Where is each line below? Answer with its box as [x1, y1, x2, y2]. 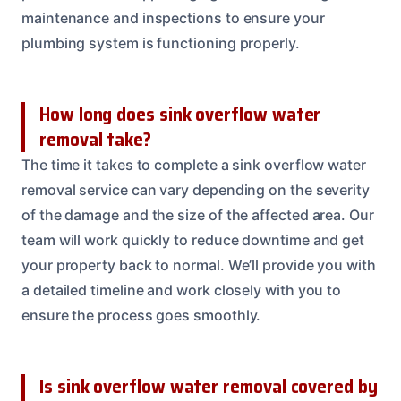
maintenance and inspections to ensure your [21, 9, 325, 28]
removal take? [39, 124, 151, 155]
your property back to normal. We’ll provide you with [21, 256, 376, 275]
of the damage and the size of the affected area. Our [21, 206, 374, 225]
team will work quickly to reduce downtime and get [21, 231, 365, 250]
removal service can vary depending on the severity [21, 181, 371, 200]
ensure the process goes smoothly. [21, 306, 261, 325]
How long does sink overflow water [39, 99, 321, 130]
